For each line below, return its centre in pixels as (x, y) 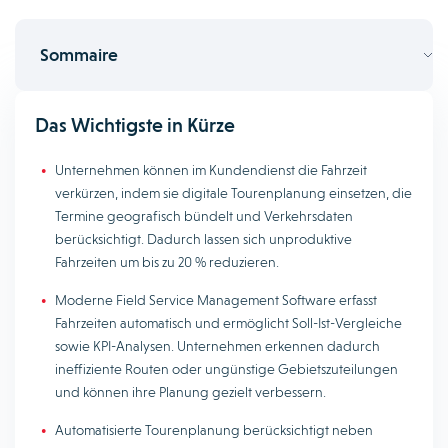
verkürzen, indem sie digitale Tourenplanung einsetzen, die (233, 193)
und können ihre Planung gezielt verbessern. (190, 392)
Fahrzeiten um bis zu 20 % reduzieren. (167, 262)
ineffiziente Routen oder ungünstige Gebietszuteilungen (226, 369)
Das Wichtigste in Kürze (135, 125)
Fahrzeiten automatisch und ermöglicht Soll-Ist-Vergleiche (228, 323)
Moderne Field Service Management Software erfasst (216, 300)
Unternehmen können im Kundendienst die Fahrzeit (211, 170)
